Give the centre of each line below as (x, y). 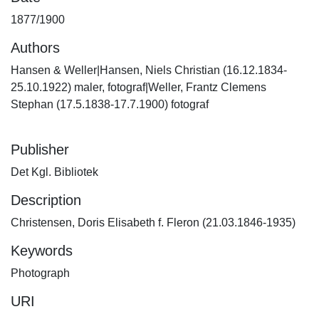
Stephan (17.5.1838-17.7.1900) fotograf (110, 104)
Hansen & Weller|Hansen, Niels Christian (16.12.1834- (149, 70)
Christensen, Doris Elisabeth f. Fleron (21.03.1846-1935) (153, 223)
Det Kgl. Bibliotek (54, 172)
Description (46, 200)
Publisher (40, 150)
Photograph (40, 273)
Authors (35, 48)
